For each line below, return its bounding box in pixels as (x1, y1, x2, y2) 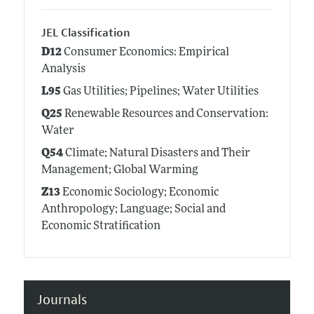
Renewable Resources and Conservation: (62, 108, 268, 120)
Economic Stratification (41, 220, 161, 232)
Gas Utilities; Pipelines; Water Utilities (60, 86, 259, 97)
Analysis (41, 63, 86, 75)
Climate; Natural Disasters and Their (62, 147, 250, 159)
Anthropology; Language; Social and (41, 203, 226, 215)
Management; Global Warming (41, 164, 198, 176)
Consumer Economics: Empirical (61, 46, 229, 58)
